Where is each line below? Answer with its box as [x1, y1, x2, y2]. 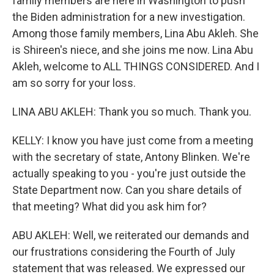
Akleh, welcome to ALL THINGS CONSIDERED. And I [12, 60, 259, 73]
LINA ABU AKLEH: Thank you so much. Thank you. [12, 105, 251, 118]
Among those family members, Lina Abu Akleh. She [12, 27, 259, 40]
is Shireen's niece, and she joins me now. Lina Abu [12, 43, 253, 56]
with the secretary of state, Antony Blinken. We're [12, 150, 250, 163]
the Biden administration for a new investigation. [12, 10, 245, 23]
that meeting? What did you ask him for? [12, 200, 207, 213]
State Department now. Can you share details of [12, 183, 242, 196]
